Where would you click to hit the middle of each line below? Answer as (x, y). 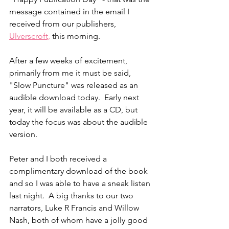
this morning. (75, 36)
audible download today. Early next (75, 97)
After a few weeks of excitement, (69, 60)
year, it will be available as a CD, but (74, 109)
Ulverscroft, (30, 36)
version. (23, 134)
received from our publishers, (64, 24)
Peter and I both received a (59, 158)
